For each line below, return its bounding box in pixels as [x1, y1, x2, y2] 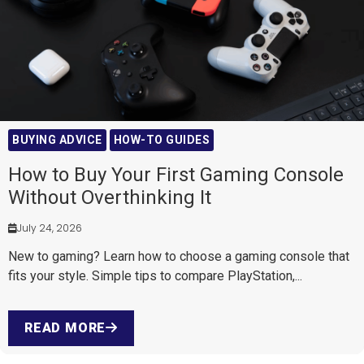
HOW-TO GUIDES [113, 133, 210, 147]
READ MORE [24, 320, 106, 336]
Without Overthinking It [8, 186, 211, 210]
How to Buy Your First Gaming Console [8, 163, 344, 187]
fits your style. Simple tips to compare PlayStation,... [8, 268, 302, 284]
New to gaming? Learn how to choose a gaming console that [8, 249, 349, 265]
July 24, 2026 [17, 221, 82, 236]
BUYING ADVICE [12, 133, 102, 147]
